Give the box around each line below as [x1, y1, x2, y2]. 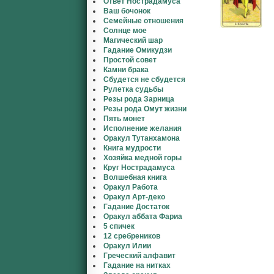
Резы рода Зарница [103, 95, 174, 103]
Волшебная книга [103, 173, 167, 182]
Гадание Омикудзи [103, 46, 172, 54]
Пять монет [103, 114, 145, 123]
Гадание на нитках [103, 261, 171, 270]
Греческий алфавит [103, 251, 176, 260]
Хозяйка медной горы [103, 154, 182, 162]
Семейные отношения [103, 17, 183, 25]
